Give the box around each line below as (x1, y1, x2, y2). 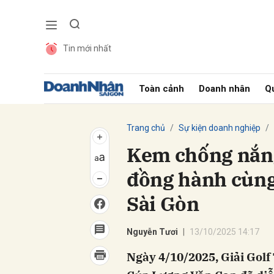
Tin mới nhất (63, 43, 111, 53)
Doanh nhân (199, 83, 251, 94)
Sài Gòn (127, 191, 199, 217)
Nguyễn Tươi (127, 227, 178, 237)
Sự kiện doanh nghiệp (179, 123, 261, 133)
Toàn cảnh (139, 83, 185, 94)
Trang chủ (127, 123, 165, 133)
